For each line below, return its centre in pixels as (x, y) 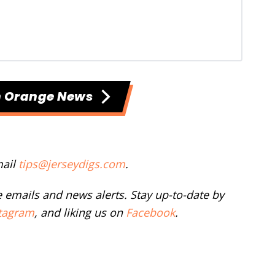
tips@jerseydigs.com (72, 164)
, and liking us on (80, 213)
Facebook (150, 213)
